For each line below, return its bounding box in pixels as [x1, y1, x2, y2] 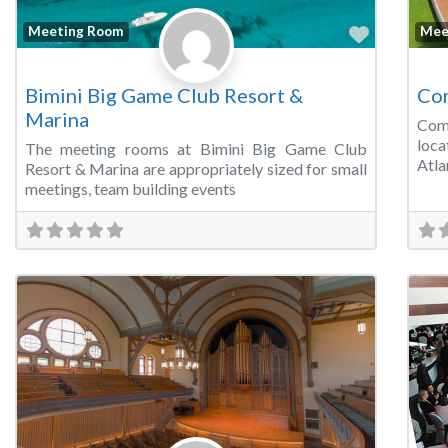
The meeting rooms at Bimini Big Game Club [25, 138, 367, 158]
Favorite [368, 20, 445, 45]
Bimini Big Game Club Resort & [25, 82, 303, 107]
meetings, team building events [25, 178, 236, 198]
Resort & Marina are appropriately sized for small [25, 158, 367, 178]
